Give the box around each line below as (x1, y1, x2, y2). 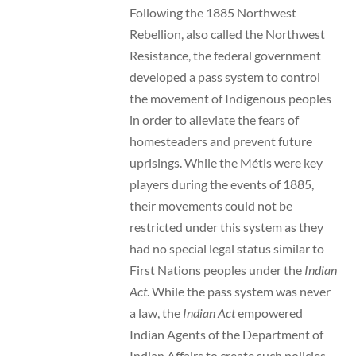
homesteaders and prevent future (129, 133, 312, 149)
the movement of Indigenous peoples (129, 90, 331, 106)
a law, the (129, 304, 183, 320)
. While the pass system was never (146, 283, 331, 299)
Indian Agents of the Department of (129, 326, 323, 342)
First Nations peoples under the (129, 261, 304, 277)
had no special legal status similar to (129, 240, 324, 256)
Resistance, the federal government (129, 47, 321, 63)
